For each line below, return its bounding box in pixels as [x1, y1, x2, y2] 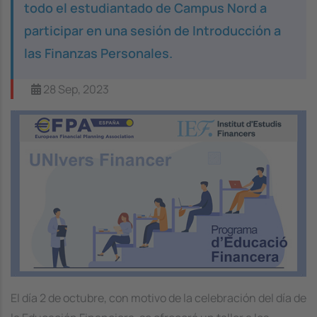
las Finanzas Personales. [24, 44, 173, 62]
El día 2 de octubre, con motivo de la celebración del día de [11, 290, 306, 306]
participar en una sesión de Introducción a [24, 21, 281, 39]
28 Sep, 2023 [41, 81, 109, 97]
